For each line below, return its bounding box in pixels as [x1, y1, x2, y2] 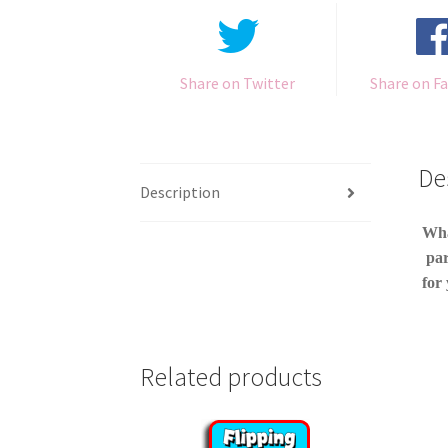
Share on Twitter [180, 72, 296, 93]
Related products [140, 361, 323, 394]
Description [140, 182, 221, 203]
